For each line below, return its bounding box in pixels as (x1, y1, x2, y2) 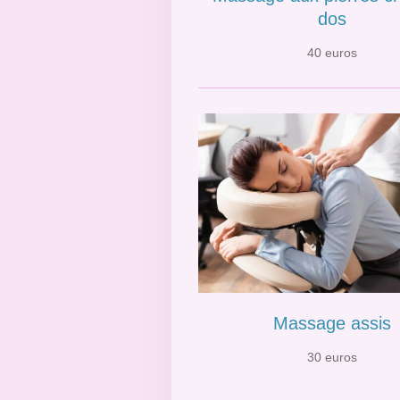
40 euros (306, 46, 357, 61)
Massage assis (272, 313, 391, 334)
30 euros (306, 350, 357, 365)
